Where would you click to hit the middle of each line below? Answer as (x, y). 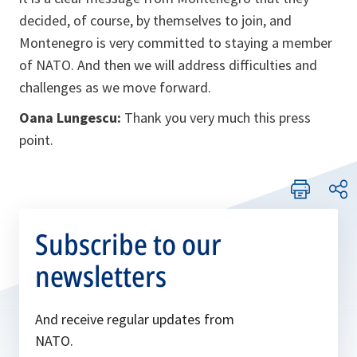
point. (36, 140)
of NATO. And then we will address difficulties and (168, 65)
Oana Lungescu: (70, 118)
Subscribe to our (128, 245)
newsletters (101, 277)
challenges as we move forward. (117, 88)
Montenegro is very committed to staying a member (176, 43)
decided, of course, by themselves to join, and (155, 21)
